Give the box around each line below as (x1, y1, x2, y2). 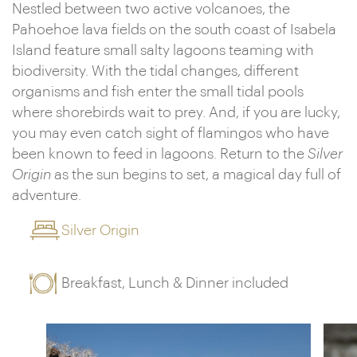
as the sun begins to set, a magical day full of (54, 167, 341, 182)
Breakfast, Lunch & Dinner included (61, 276, 289, 290)
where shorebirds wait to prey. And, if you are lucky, (12, 105, 340, 120)
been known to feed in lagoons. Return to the (12, 147, 308, 161)
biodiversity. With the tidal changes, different (12, 64, 299, 78)
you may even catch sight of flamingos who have (12, 126, 329, 140)
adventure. (12, 188, 81, 202)
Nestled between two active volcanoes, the (12, 2, 290, 16)
